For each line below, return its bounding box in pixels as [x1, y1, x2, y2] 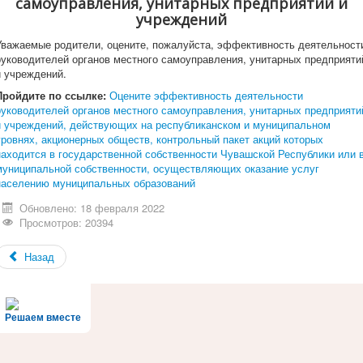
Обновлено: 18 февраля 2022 [19, 199, 165, 216]
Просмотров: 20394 [19, 214, 114, 230]
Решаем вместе [5, 312, 81, 324]
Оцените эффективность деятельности [109, 87, 303, 103]
